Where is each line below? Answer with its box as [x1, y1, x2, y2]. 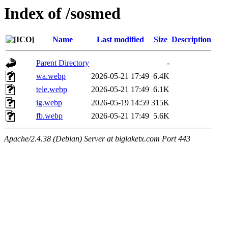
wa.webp [36, 72, 66, 81]
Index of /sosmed [4, 4, 121, 22]
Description [172, 35, 211, 44]
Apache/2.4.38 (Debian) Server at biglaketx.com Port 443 [4, 134, 190, 144]
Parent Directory [36, 59, 89, 68]
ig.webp [36, 98, 62, 107]
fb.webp [36, 111, 63, 121]
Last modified [96, 35, 144, 44]
